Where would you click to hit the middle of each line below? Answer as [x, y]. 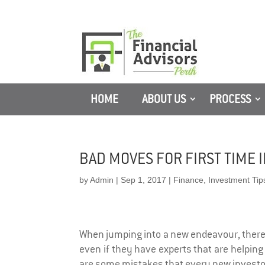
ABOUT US [164, 99]
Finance [189, 180]
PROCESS [230, 99]
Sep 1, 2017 [144, 180]
